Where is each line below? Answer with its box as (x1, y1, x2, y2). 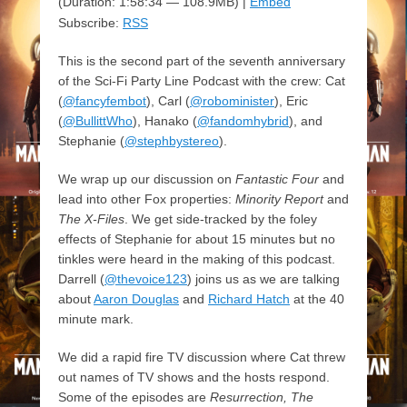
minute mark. (58, 312, 134, 327)
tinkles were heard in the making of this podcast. (58, 252, 335, 267)
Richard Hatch (208, 292, 290, 307)
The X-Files (58, 212, 124, 227)
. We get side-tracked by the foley (124, 212, 317, 227)
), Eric (274, 94, 308, 109)
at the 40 (290, 292, 344, 307)
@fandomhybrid (197, 114, 289, 129)
